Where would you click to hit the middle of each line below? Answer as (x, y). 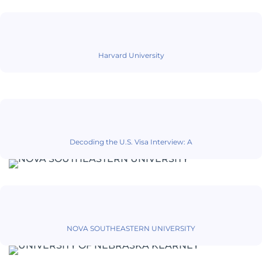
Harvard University (131, 56)
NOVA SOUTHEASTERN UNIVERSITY (131, 229)
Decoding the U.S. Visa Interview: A (131, 142)
